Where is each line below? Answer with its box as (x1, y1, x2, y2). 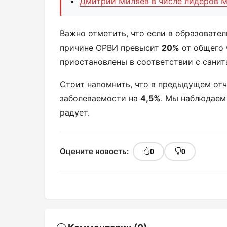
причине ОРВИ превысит (60, 42, 162, 53)
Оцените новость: (60, 146, 129, 156)
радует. (60, 107, 90, 118)
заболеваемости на (60, 93, 140, 103)
